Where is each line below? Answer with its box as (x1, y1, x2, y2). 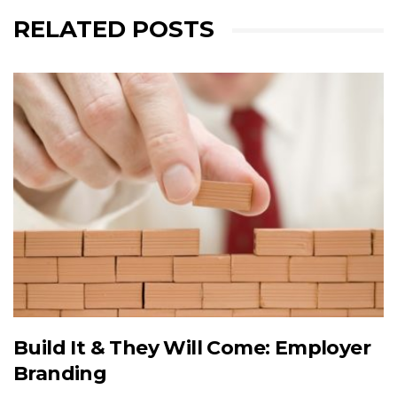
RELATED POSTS (13, 15, 214, 44)
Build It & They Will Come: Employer (13, 335, 370, 360)
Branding (13, 361, 107, 385)
